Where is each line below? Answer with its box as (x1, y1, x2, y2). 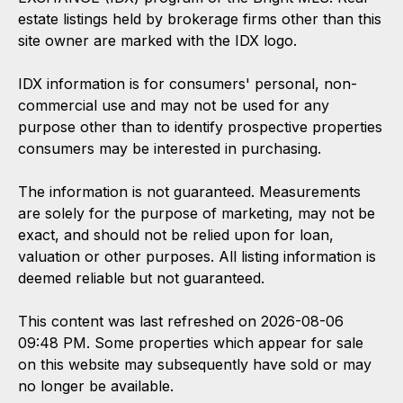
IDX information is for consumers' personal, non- (18, 74, 357, 93)
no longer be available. (18, 376, 174, 395)
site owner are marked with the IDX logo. (18, 31, 297, 49)
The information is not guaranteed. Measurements (18, 182, 361, 201)
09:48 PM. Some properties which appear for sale (18, 333, 363, 352)
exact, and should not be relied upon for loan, (18, 225, 334, 244)
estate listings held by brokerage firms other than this (18, 9, 381, 28)
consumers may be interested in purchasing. (18, 139, 321, 157)
